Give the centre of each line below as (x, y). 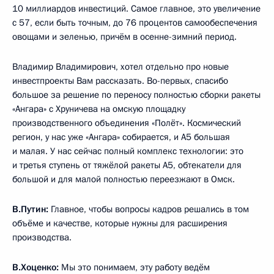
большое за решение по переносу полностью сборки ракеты (136, 95)
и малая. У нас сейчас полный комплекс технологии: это (128, 151)
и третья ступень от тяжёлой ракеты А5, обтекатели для (127, 165)
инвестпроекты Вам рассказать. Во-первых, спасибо (120, 81)
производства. (42, 237)
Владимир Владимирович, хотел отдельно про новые (120, 67)
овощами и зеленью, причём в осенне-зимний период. (124, 37)
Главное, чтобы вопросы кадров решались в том (149, 209)
